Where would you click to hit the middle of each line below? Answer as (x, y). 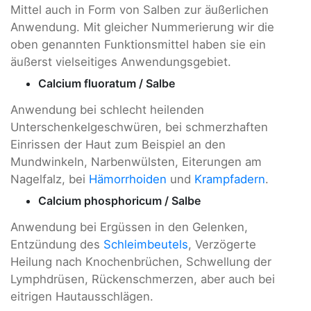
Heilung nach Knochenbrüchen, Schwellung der (141, 262)
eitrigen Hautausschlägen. (82, 297)
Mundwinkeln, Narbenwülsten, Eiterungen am (136, 161)
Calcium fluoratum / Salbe (107, 83)
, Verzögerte (222, 245)
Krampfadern (230, 179)
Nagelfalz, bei (50, 179)
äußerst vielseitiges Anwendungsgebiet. (121, 61)
